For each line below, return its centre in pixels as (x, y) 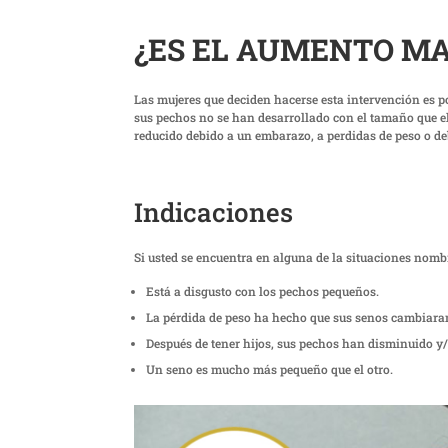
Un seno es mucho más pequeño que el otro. (270, 368)
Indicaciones (214, 211)
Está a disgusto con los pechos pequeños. (263, 290)
